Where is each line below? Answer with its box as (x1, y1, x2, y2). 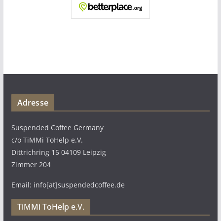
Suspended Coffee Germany (11, 123, 104, 132)
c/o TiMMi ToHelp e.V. (11, 135, 83, 145)
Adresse (17, 97, 48, 108)
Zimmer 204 (11, 160, 51, 169)
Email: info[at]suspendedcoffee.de (11, 180, 125, 189)
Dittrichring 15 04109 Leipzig (11, 147, 106, 157)
